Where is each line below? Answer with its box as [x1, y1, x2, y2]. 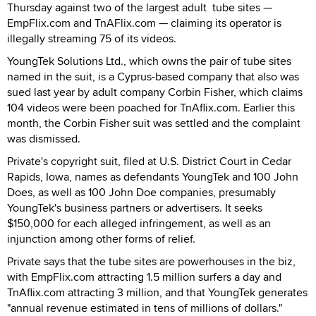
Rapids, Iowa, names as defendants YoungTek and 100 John [7, 168, 298, 185]
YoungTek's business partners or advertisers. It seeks [7, 199, 262, 216]
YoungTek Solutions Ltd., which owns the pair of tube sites [7, 52, 291, 69]
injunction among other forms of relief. [7, 230, 195, 247]
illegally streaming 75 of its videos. [7, 30, 176, 47]
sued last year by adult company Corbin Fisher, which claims [7, 83, 303, 100]
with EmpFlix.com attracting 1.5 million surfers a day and [7, 268, 281, 285]
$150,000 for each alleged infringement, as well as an [7, 214, 271, 231]
